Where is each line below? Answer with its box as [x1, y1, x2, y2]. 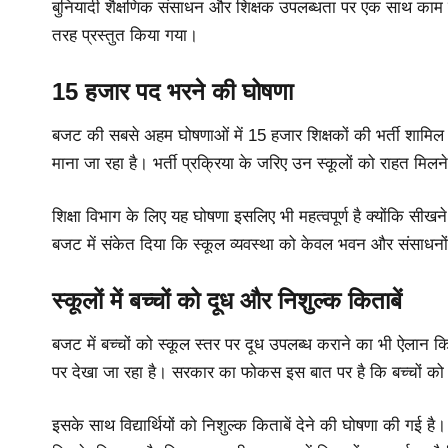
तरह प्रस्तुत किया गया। [52, 26, 198, 46]
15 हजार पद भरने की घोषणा [52, 77, 293, 105]
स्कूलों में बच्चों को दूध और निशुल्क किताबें [52, 286, 402, 314]
